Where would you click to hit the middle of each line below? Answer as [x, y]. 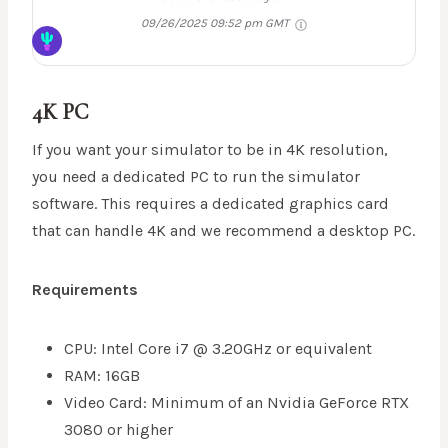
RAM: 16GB [102, 376]
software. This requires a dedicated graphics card [210, 204]
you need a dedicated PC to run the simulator [196, 177]
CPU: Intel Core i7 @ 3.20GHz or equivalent [218, 349]
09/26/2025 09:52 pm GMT [216, 23]
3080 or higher [118, 430]
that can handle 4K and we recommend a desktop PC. [223, 231]
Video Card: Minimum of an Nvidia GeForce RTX [236, 403]
